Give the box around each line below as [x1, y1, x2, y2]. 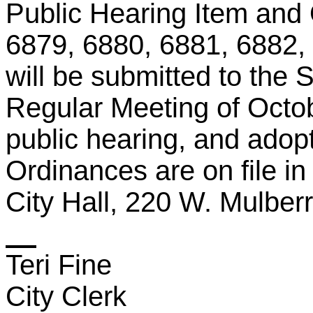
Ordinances [6, 155, 155, 186]
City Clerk [6, 281, 126, 312]
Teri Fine [6, 249, 112, 280]
